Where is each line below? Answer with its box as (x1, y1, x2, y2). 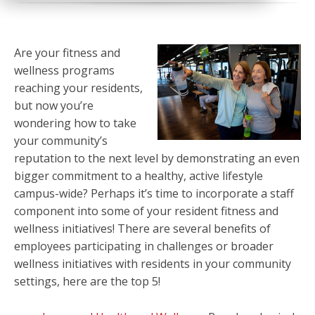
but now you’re (14, 98, 94, 113)
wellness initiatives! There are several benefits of (14, 221, 271, 236)
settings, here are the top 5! (14, 274, 160, 289)
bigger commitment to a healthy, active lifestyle (14, 168, 263, 184)
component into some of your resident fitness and (14, 203, 278, 219)
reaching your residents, (14, 80, 143, 96)
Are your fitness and (14, 45, 120, 60)
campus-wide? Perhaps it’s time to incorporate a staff (14, 186, 294, 201)
